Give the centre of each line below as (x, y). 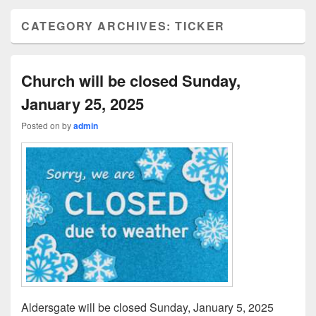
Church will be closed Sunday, (131, 80)
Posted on (42, 125)
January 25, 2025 (83, 104)
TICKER (200, 26)
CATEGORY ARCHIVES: (98, 26)
